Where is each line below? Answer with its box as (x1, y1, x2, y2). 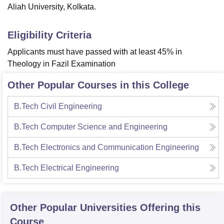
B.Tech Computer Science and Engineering (14, 122, 167, 131)
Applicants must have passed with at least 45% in (7, 47, 182, 56)
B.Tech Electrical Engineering (14, 163, 119, 172)
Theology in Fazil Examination (7, 59, 115, 68)
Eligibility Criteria (7, 29, 91, 41)
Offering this (140, 202, 200, 213)
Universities (80, 202, 137, 213)
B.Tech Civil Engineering (14, 102, 102, 111)
